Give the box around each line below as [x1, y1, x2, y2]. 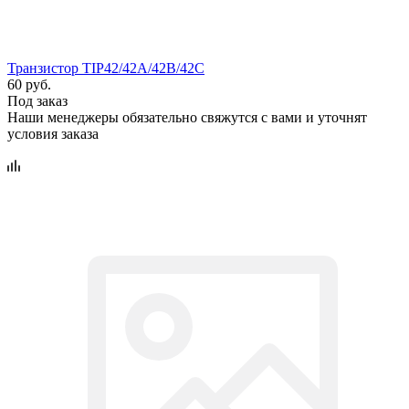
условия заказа [7, 125, 99, 142]
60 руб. [7, 76, 51, 92]
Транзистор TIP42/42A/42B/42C [7, 59, 204, 76]
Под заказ [7, 92, 68, 109]
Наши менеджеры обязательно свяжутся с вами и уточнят [7, 109, 367, 125]
